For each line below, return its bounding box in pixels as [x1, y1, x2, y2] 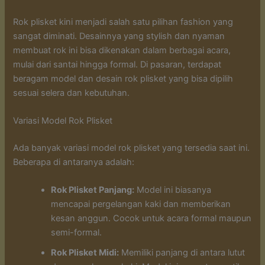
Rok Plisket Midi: [51, 247, 119, 258]
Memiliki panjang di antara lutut [119, 247, 245, 258]
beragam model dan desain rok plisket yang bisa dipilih [13, 73, 234, 84]
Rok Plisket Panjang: [51, 185, 135, 196]
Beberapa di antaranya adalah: [13, 156, 135, 167]
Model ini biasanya [134, 185, 212, 196]
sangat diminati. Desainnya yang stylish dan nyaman [13, 30, 225, 41]
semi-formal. [51, 227, 102, 238]
